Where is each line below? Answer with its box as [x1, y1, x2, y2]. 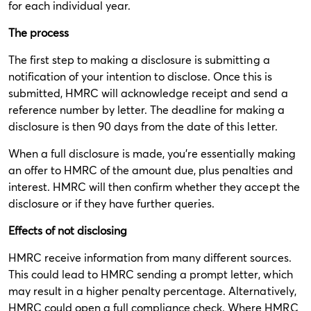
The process [8, 25, 72, 40]
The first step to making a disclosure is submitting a [8, 52, 270, 67]
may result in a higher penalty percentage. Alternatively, [8, 283, 296, 298]
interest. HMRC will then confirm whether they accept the [8, 179, 300, 194]
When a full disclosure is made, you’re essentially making [8, 146, 296, 160]
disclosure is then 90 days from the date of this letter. [8, 119, 280, 133]
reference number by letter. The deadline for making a [8, 102, 285, 117]
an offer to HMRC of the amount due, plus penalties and [8, 162, 293, 177]
